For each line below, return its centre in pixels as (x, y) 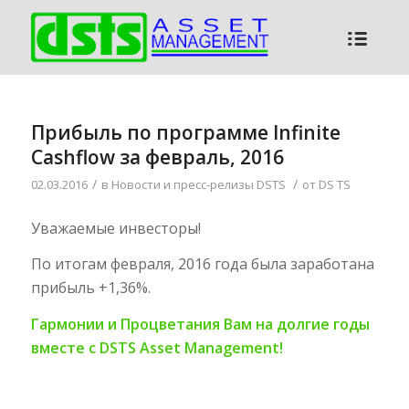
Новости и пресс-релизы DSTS (198, 184)
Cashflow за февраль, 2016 (157, 157)
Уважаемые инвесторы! (115, 228)
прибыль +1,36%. (90, 288)
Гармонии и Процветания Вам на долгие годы (200, 324)
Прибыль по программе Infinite (185, 132)
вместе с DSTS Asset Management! (157, 347)
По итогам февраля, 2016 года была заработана (202, 264)
